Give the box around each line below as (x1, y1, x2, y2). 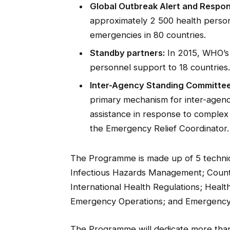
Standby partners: (89, 48, 165, 59)
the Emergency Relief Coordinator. (89, 123, 229, 134)
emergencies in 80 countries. (89, 29, 206, 40)
